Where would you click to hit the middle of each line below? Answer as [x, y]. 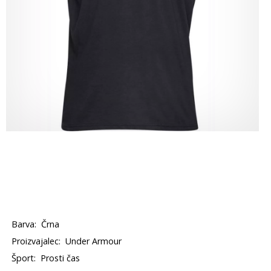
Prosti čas [60, 258]
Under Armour [94, 241]
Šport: [24, 258]
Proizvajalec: [36, 241]
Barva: [24, 224]
